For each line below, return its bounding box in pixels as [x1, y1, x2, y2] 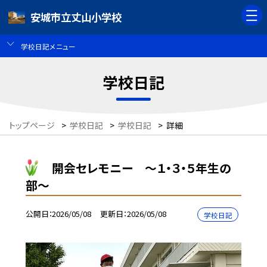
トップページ [9, 119, 55, 132]
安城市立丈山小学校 [30, 10, 122, 25]
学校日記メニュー [20, 41, 76, 51]
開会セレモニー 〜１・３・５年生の [52, 159, 232, 176]
